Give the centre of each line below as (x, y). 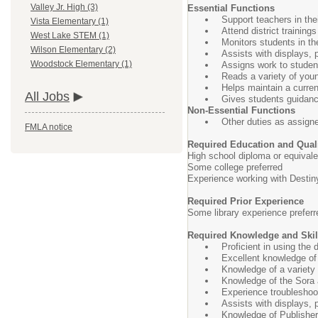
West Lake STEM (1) (70, 36)
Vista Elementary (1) (70, 22)
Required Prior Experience (246, 201)
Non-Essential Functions (241, 110)
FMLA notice (49, 127)
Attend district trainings (269, 31)
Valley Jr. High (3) (64, 7)
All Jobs (47, 97)
